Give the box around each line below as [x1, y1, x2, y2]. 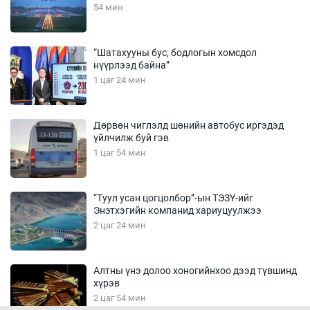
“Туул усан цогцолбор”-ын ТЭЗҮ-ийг [93, 192, 253, 203]
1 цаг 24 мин [93, 74, 146, 85]
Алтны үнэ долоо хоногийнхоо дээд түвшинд [93, 264, 297, 276]
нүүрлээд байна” [93, 59, 170, 71]
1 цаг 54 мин [93, 147, 146, 158]
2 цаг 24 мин [93, 219, 146, 230]
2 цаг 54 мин [93, 292, 146, 303]
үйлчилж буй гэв [93, 131, 169, 143]
